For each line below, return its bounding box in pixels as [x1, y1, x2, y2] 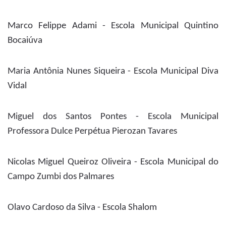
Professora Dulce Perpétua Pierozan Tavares [8, 127, 177, 137]
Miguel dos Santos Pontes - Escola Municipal [8, 112, 218, 122]
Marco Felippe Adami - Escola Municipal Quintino [8, 21, 218, 31]
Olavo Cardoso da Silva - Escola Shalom [8, 203, 157, 213]
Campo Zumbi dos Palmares [8, 172, 114, 182]
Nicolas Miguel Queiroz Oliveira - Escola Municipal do [8, 157, 218, 167]
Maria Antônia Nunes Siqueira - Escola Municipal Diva [8, 67, 218, 77]
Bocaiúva [8, 36, 42, 46]
